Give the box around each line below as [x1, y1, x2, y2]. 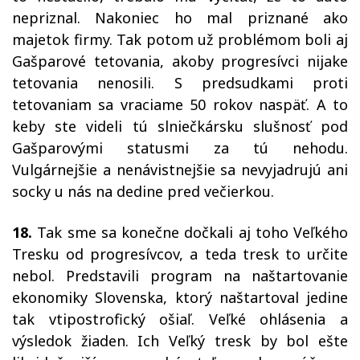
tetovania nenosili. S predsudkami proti [12, 73, 348, 93]
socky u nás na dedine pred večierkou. [12, 182, 278, 202]
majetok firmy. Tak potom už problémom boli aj [12, 30, 348, 50]
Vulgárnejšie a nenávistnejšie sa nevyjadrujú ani [12, 160, 348, 180]
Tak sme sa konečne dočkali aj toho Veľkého [32, 223, 348, 243]
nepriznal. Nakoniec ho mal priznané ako [12, 8, 348, 28]
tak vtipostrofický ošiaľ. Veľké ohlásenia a [12, 309, 348, 329]
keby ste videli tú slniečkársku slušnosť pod [12, 117, 348, 137]
